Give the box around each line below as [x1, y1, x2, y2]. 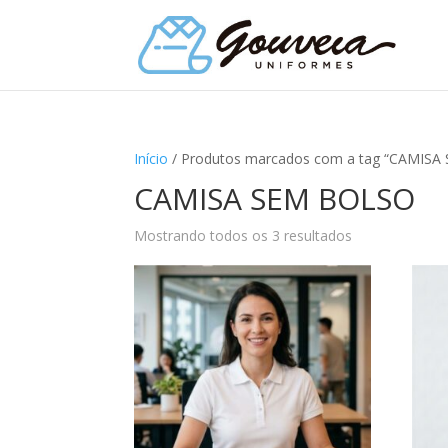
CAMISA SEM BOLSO [134, 178, 416, 219]
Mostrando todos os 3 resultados [134, 226, 353, 245]
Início [134, 149, 169, 168]
